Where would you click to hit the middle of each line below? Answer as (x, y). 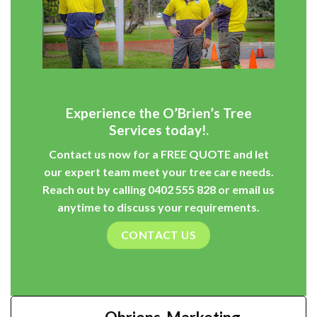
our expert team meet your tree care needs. (158, 172)
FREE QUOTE (195, 154)
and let (249, 154)
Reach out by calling (95, 190)
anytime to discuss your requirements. (158, 207)
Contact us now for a (104, 154)
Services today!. (158, 129)
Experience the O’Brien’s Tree (158, 113)
